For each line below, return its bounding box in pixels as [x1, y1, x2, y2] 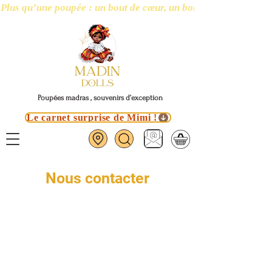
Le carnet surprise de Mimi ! [26, 112, 158, 123]
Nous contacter [45, 169, 149, 187]
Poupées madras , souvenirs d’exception [38, 93, 163, 102]
